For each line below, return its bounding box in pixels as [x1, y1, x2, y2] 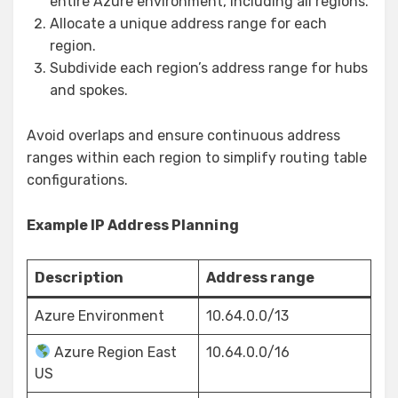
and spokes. [50, 81, 128, 99]
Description [35, 268, 123, 286]
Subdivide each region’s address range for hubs [50, 59, 368, 76]
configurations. [27, 171, 128, 188]
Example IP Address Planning [27, 216, 239, 234]
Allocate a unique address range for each [50, 14, 327, 32]
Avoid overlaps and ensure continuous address [27, 126, 340, 144]
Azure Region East [51, 343, 178, 361]
